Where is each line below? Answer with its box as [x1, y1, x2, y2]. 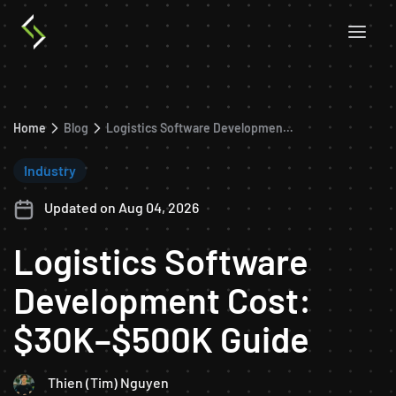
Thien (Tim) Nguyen [48, 373, 169, 391]
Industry [24, 162, 76, 179]
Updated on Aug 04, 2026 [42, 199, 199, 216]
